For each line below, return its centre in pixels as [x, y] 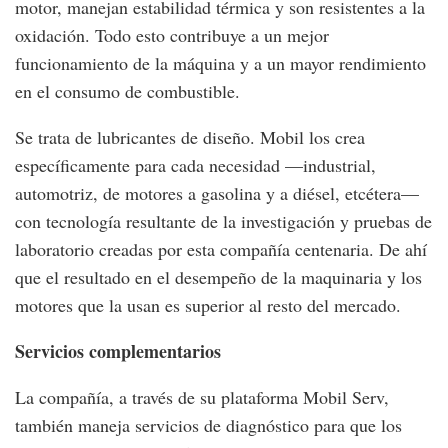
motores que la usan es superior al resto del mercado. [208, 304]
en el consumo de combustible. [127, 90]
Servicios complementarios [118, 350]
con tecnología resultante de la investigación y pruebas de [223, 220]
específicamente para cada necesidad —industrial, [195, 164]
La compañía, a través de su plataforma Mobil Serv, [202, 396]
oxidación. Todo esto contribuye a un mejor [172, 34]
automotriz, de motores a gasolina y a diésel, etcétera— [217, 192]
